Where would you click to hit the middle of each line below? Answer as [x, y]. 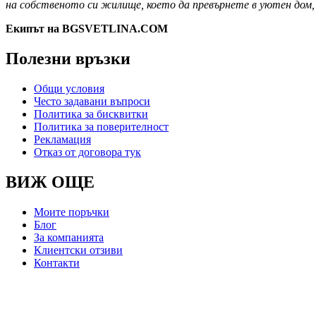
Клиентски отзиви [78, 250]
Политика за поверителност [101, 126]
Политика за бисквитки [91, 114]
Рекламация [62, 139]
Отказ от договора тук [87, 152]
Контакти [57, 262]
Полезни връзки [68, 58]
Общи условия [69, 88]
